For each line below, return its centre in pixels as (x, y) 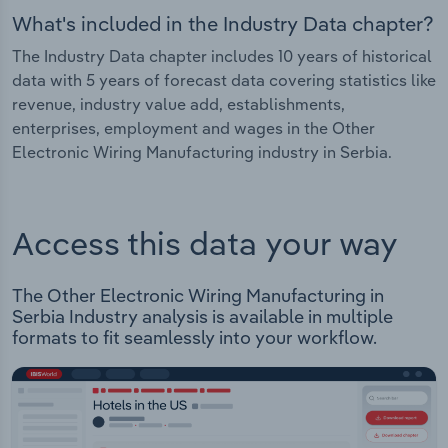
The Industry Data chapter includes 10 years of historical (222, 55)
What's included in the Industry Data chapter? (223, 23)
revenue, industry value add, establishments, (178, 103)
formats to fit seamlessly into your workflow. (194, 338)
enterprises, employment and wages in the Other (193, 127)
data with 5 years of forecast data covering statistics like (224, 79)
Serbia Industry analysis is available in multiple (202, 317)
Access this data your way (205, 243)
